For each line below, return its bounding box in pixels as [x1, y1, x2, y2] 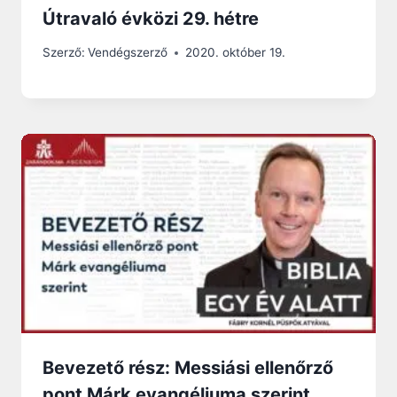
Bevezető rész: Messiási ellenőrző [43, 357, 333, 379]
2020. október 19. [185, 45, 286, 60]
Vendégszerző [88, 45, 168, 60]
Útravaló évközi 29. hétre [43, 7, 259, 29]
